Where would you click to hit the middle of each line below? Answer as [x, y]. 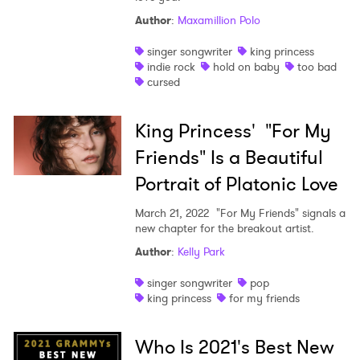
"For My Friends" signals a [279, 213]
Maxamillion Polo [219, 20]
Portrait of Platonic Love [236, 184]
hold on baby [246, 67]
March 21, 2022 [172, 213]
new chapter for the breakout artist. [224, 229]
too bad [317, 67]
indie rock [171, 67]
